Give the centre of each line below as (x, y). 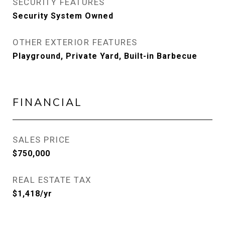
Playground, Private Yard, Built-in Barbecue (105, 56)
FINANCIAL (47, 102)
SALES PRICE (41, 140)
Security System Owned (63, 16)
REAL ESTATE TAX (52, 180)
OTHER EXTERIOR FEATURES (75, 42)
